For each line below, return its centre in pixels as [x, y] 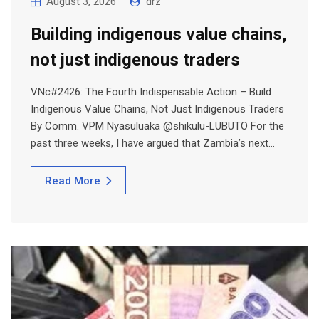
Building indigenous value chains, [159, 34]
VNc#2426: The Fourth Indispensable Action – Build [151, 91]
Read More [73, 181]
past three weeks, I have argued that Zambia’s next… [153, 143]
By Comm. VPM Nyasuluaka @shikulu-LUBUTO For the [157, 126]
